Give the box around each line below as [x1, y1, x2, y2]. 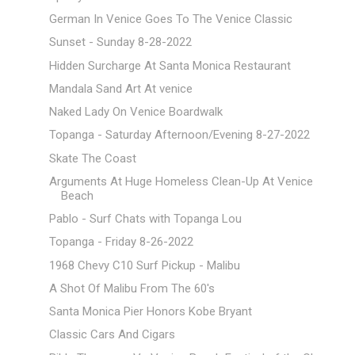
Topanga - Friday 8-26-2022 [48, 235, 193, 250]
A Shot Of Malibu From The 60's [48, 281, 215, 296]
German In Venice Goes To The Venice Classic [48, 12, 292, 27]
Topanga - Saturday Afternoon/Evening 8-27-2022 [48, 128, 310, 143]
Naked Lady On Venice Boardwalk [48, 105, 223, 120]
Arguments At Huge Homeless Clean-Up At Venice [48, 174, 313, 189]
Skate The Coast [48, 151, 136, 166]
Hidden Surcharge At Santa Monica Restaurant [48, 58, 291, 73]
